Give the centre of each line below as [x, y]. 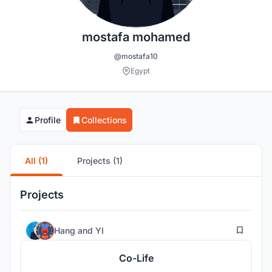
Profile [48, 120]
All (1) [36, 160]
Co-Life [136, 258]
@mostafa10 [136, 56]
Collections [104, 120]
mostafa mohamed [136, 37]
